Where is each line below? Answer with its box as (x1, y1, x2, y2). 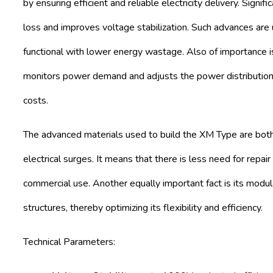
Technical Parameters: (23, 235, 115, 249)
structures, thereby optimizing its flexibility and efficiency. (23, 200, 263, 214)
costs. (23, 93, 48, 107)
